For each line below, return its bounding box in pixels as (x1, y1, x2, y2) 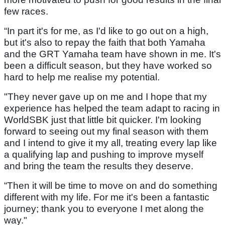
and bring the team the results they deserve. (4, 161, 193, 172)
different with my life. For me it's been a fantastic (4, 192, 209, 203)
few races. (4, 6, 48, 17)
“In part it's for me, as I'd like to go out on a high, (4, 26, 208, 37)
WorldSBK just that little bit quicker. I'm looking (4, 115, 201, 126)
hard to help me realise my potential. (4, 72, 160, 83)
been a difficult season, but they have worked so (4, 60, 212, 71)
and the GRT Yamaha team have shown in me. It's (4, 49, 221, 60)
